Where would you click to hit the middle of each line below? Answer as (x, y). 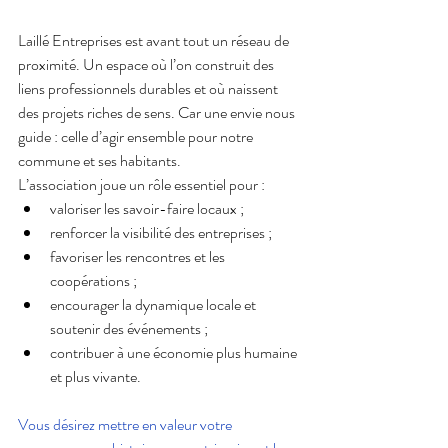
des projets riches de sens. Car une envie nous (158, 113)
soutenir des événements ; (129, 329)
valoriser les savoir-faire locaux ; (147, 209)
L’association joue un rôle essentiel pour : (141, 185)
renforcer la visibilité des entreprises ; (161, 233)
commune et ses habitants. (99, 161)
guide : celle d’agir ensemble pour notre (137, 137)
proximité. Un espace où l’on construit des (147, 65)
